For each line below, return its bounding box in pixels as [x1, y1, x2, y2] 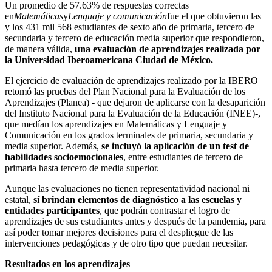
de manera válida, [5, 43, 75, 54]
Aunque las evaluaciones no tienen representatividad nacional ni [5, 183, 250, 194]
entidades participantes [5, 205, 100, 216]
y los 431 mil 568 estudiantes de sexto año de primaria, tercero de [5, 21, 254, 32]
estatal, [5, 194, 33, 205]
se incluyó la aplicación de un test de [101, 140, 249, 151]
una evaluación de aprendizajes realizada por [75, 43, 260, 54]
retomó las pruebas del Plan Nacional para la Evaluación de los [5, 86, 245, 97]
